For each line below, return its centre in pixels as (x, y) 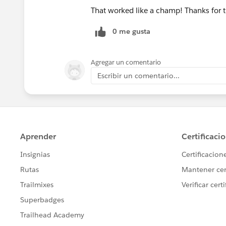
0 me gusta (131, 31)
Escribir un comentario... (138, 75)
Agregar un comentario (126, 62)
